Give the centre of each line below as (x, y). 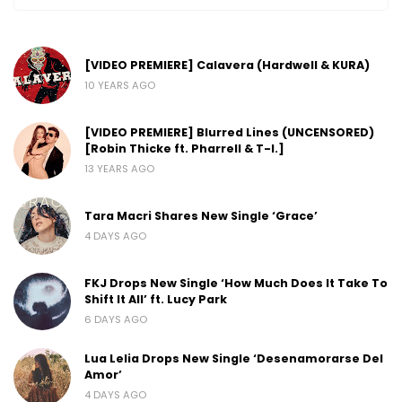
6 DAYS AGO (116, 320)
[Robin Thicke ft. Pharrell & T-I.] (184, 149)
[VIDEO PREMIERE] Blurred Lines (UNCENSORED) (229, 133)
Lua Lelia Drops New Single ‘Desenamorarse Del (234, 359)
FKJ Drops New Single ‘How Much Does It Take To (236, 284)
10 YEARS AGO (120, 86)
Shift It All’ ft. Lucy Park (156, 300)
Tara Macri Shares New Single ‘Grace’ (201, 216)
